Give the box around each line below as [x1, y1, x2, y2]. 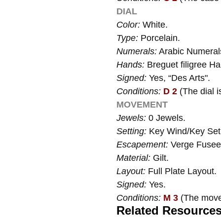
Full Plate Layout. [148, 166, 217, 176]
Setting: [116, 126, 147, 136]
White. [143, 20, 168, 30]
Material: [116, 153, 153, 163]
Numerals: [116, 46, 157, 56]
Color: [116, 20, 143, 30]
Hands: [116, 60, 147, 70]
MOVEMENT [116, 100, 168, 110]
